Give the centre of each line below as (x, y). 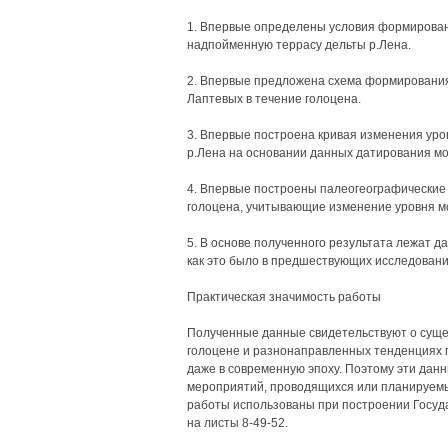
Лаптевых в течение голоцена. (273, 99)
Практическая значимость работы (283, 297)
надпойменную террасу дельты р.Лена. (298, 45)
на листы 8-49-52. (237, 423)
